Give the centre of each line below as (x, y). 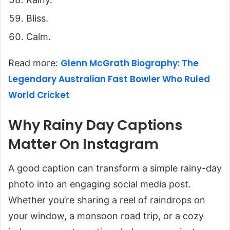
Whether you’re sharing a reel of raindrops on (107, 200)
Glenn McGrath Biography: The (130, 63)
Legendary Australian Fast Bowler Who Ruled (109, 79)
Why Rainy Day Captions (95, 125)
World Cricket (39, 95)
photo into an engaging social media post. (100, 184)
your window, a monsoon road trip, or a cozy (106, 216)
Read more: (34, 63)
